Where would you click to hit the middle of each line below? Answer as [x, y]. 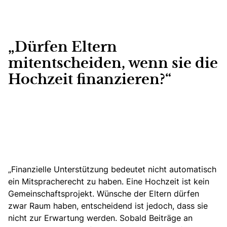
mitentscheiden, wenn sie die [113, 64]
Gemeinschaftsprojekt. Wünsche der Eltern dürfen [104, 194]
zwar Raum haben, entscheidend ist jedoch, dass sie [108, 206]
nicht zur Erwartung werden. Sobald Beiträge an [100, 218]
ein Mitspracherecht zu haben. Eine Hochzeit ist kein [109, 182]
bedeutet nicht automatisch [162, 169]
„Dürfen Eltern [63, 48]
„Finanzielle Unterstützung [58, 169]
